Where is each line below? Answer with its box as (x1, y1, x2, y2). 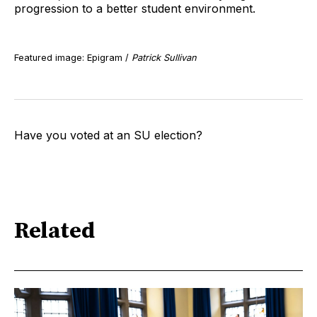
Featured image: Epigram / (14, 52, 132, 63)
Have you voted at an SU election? (14, 127, 202, 142)
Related (14, 217, 95, 246)
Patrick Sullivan (132, 52, 197, 63)
